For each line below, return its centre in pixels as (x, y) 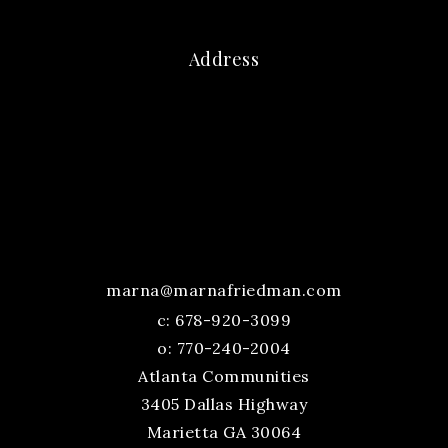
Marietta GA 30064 (224, 432)
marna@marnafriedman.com (224, 290)
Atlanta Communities (224, 376)
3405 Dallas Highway (224, 404)
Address (224, 58)
